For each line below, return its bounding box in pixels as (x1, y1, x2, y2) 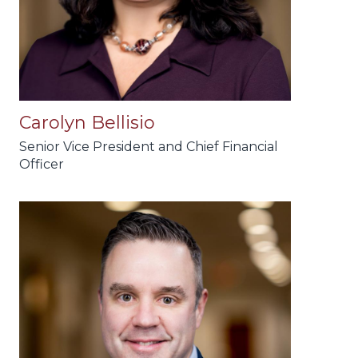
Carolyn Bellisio (19, 112, 155, 134)
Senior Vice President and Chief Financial (19, 139, 278, 155)
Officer (19, 157, 64, 173)
